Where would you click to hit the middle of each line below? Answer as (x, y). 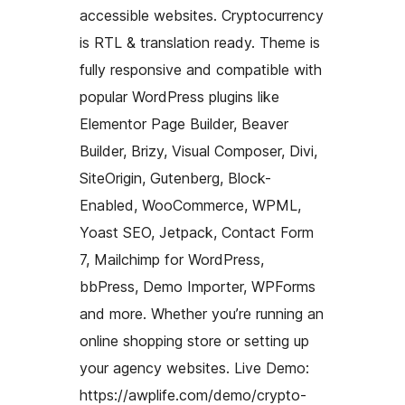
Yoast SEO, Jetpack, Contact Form (197, 233)
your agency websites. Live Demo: (194, 368)
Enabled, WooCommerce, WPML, (190, 206)
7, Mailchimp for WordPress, (172, 260)
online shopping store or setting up (194, 341)
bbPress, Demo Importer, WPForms (198, 287)
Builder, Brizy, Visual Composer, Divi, (198, 151)
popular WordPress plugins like (179, 97)
